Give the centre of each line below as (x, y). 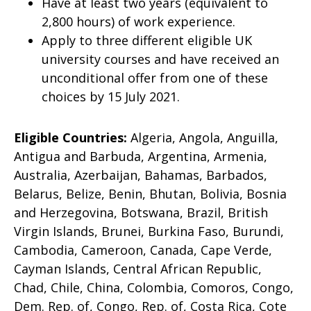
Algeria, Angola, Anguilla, (203, 137)
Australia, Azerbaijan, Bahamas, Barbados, (141, 175)
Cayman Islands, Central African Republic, (138, 269)
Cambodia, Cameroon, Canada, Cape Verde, (143, 250)
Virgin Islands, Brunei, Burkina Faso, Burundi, (149, 231)
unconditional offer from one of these (155, 78)
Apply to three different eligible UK (147, 40)
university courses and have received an (160, 59)
